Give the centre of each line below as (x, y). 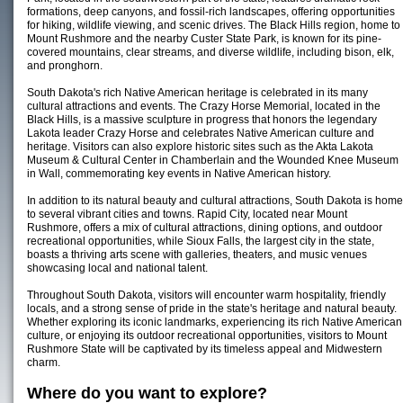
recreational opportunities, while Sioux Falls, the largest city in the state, (201, 241)
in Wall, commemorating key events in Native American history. (179, 174)
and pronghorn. (65, 66)
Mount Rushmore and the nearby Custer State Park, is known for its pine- (204, 39)
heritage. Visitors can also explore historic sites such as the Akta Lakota (200, 147)
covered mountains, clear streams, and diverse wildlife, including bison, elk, (210, 52)
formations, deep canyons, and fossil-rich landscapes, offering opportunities (211, 12)
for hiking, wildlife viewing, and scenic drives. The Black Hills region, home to (214, 25)
